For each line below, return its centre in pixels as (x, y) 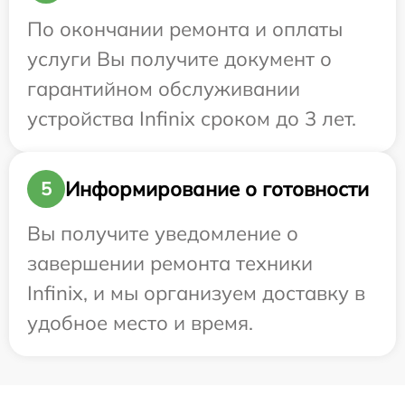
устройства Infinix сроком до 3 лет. (192, 119)
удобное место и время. (140, 323)
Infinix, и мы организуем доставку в (196, 293)
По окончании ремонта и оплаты (185, 29)
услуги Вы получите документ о (179, 59)
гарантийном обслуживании (164, 89)
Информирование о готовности (217, 188)
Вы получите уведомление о (163, 234)
